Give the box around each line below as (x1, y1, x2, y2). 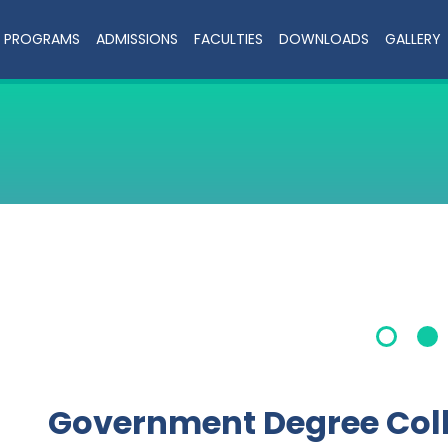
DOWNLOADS (279, 29, 370, 50)
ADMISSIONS (96, 29, 179, 50)
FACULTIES (194, 29, 264, 50)
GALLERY (385, 29, 442, 50)
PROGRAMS (4, 29, 81, 50)
